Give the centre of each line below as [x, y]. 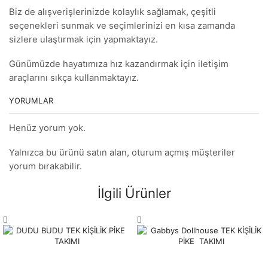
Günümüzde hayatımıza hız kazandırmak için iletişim [119, 64]
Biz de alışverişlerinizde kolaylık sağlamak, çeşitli [112, 12]
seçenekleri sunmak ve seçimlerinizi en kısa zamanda [122, 25]
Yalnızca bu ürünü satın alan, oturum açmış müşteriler [122, 153]
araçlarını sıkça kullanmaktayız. [74, 78]
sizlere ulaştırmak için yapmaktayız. [83, 39]
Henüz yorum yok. [47, 128]
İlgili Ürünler [134, 193]
